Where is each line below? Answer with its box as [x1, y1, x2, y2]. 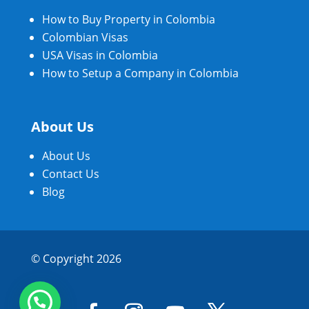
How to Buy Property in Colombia [41, 12, 215, 28]
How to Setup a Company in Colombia [41, 66, 239, 81]
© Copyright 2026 [30, 251, 121, 267]
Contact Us [41, 166, 99, 182]
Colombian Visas [41, 30, 128, 46]
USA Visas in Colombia [41, 48, 158, 63]
